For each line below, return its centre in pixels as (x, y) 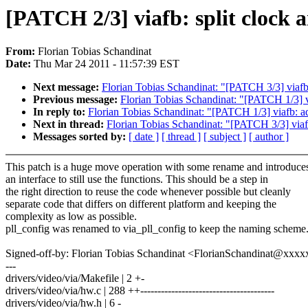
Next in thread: (70, 124)
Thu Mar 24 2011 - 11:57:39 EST (107, 64)
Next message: (67, 87)
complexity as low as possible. (71, 217)
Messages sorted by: (81, 137)
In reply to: (60, 112)
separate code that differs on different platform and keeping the (141, 204)
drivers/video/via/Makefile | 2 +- (75, 278)
